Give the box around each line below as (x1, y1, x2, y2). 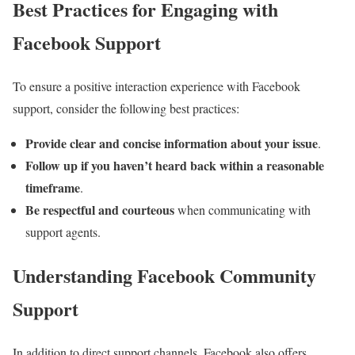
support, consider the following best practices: (13, 100, 239, 117)
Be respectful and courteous (25, 200, 174, 219)
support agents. (25, 223, 101, 241)
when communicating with (174, 201, 311, 219)
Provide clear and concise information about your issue (25, 134, 318, 153)
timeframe (25, 178, 80, 197)
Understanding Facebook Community (13, 261, 316, 290)
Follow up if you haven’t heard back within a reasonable (25, 156, 324, 175)
